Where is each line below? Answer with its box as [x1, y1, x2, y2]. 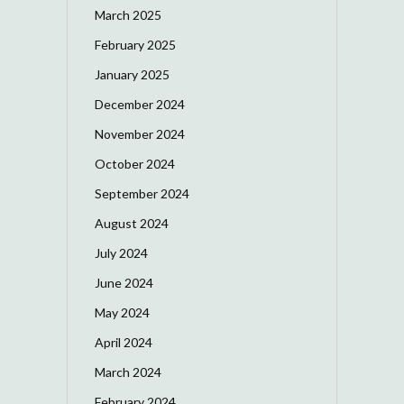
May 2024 [95, 304, 150, 320]
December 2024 [95, 96, 185, 112]
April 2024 [95, 334, 152, 350]
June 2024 [95, 274, 153, 290]
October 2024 [95, 155, 175, 171]
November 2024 [95, 125, 185, 142]
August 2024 [95, 215, 169, 231]
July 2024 [95, 244, 148, 261]
